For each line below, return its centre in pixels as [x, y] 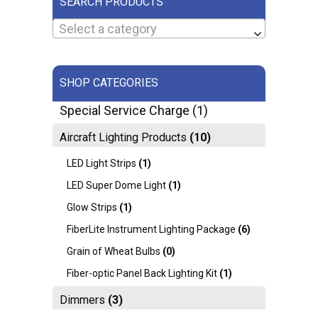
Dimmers [82, 300]
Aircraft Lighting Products [123, 138]
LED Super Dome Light [116, 186]
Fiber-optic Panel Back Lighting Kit [142, 274]
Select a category [108, 29]
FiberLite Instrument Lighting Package [151, 230]
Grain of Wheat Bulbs [114, 252]
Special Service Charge [125, 111]
